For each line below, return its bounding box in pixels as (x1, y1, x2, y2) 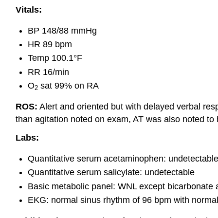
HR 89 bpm (27, 39, 72, 49)
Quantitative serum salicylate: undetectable (27, 167, 195, 178)
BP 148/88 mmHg (27, 25, 97, 36)
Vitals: (16, 4, 42, 15)
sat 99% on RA (37, 81, 99, 91)
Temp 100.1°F (27, 53, 82, 63)
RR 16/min (27, 67, 69, 77)
